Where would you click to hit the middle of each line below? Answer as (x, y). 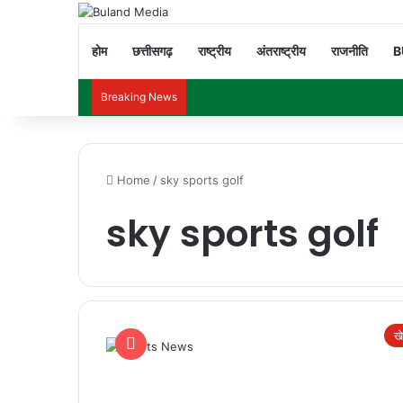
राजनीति (349, 50)
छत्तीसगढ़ (152, 50)
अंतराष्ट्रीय (281, 50)
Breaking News (139, 96)
